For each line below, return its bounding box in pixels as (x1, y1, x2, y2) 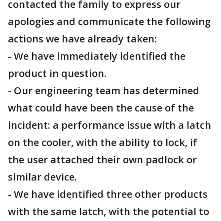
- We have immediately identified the (8, 49, 185, 63)
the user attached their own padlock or (8, 153, 197, 166)
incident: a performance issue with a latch (8, 118, 211, 132)
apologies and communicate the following (8, 15, 211, 28)
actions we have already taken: (8, 32, 157, 45)
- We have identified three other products (8, 187, 208, 201)
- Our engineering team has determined (8, 84, 199, 97)
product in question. (8, 67, 107, 80)
